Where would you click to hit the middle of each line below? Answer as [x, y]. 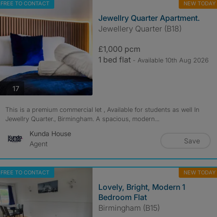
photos [29, 88]
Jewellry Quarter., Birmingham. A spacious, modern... [82, 119]
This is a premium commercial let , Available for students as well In [102, 109]
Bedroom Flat [122, 197]
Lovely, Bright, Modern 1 [141, 187]
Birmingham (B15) [129, 208]
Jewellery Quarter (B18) [140, 29]
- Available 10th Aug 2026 [170, 60]
